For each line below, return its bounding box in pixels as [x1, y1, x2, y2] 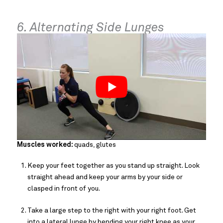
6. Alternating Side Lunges [17, 21, 164, 34]
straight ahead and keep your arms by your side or [27, 173, 183, 181]
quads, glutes [74, 141, 116, 148]
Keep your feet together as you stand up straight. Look [27, 162, 200, 169]
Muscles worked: [17, 141, 74, 148]
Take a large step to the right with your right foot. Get [27, 207, 196, 214]
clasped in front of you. [27, 185, 100, 192]
